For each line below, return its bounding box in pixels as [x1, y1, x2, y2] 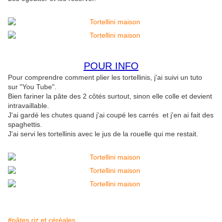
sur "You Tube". [8, 83, 56, 91]
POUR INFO [83, 60, 139, 72]
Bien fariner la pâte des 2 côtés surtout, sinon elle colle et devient [8, 92, 212, 101]
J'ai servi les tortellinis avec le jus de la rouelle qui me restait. [8, 130, 198, 138]
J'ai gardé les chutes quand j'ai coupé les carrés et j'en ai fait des [8, 111, 214, 119]
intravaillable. [8, 102, 49, 110]
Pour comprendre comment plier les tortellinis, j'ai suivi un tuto [8, 73, 202, 82]
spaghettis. [8, 120, 42, 129]
